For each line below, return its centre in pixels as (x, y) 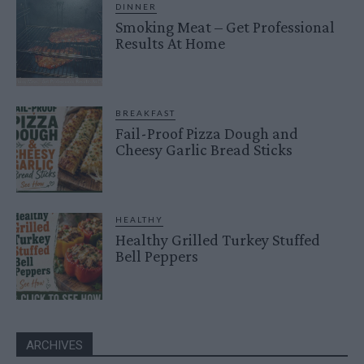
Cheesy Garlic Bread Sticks (204, 150)
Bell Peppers (157, 256)
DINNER (136, 7)
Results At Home (171, 43)
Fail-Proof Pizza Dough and (207, 134)
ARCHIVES (54, 345)
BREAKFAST (146, 113)
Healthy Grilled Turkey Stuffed (218, 240)
